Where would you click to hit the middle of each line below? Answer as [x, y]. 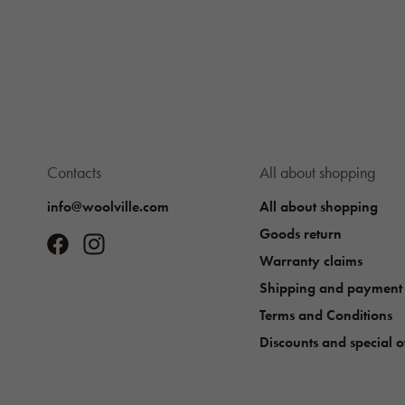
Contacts [74, 173]
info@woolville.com [108, 207]
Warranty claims [311, 261]
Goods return [300, 234]
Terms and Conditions [325, 316]
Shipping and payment [330, 288]
